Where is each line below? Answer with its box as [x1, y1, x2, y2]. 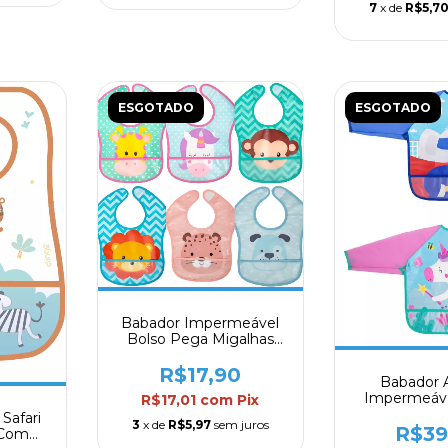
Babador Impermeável [121, 314, 280, 333]
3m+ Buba [163, 346, 237, 365]
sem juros [213, 417, 269, 433]
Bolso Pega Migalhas [126, 330, 274, 349]
